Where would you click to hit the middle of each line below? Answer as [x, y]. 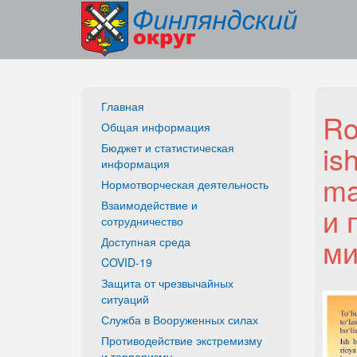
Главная [123, 106]
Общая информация [156, 127]
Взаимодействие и [149, 205]
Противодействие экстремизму [182, 340]
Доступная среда [146, 241]
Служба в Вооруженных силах [180, 320]
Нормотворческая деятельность [185, 184]
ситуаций [125, 299]
